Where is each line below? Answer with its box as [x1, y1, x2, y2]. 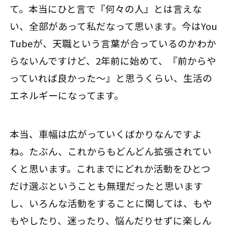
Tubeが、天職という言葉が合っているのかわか [10, 37, 217, 50]
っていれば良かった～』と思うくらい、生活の [10, 71, 213, 85]
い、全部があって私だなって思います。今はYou [10, 19, 218, 33]
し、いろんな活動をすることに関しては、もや [10, 196, 213, 210]
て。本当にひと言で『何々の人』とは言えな [10, 2, 203, 16]
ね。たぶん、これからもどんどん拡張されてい [10, 145, 212, 158]
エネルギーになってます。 [10, 89, 124, 102]
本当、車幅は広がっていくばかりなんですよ [10, 127, 203, 141]
